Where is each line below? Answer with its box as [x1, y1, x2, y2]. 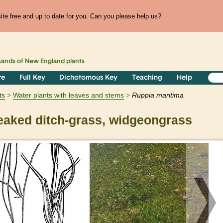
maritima [156, 91, 184, 100]
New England [25, 58, 65, 65]
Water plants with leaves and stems [13, 91, 124, 100]
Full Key [19, 74, 45, 82]
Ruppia [132, 91, 154, 100]
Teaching [132, 74, 163, 82]
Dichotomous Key [59, 74, 118, 82]
